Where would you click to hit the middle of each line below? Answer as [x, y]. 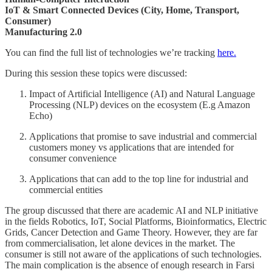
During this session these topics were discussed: [96, 73]
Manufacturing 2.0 [43, 32]
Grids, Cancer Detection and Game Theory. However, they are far [131, 232]
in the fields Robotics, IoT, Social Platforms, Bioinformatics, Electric [136, 221]
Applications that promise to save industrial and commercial [143, 136]
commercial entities [66, 189]
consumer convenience [73, 158]
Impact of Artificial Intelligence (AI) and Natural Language [142, 93]
